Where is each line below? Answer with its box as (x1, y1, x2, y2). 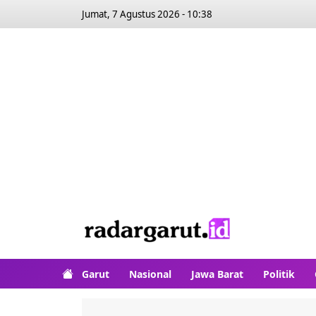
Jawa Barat (191, 267, 243, 281)
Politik (263, 267, 295, 281)
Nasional (129, 267, 171, 281)
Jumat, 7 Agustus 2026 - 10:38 (82, 8, 212, 20)
